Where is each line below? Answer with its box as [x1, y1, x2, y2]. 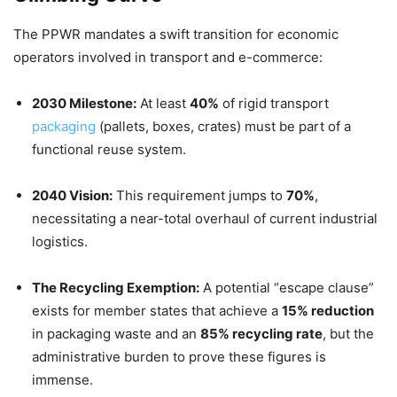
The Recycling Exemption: [32, 278, 199, 296]
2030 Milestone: [32, 94, 136, 112]
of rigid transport [219, 94, 329, 112]
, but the [323, 324, 374, 342]
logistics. [32, 232, 88, 250]
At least [136, 94, 190, 112]
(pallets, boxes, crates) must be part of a [96, 117, 351, 135]
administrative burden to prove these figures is [32, 347, 326, 365]
